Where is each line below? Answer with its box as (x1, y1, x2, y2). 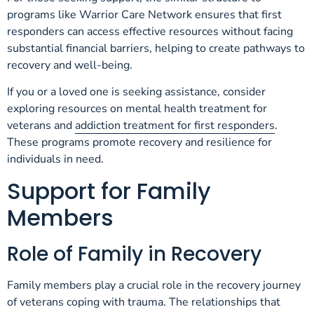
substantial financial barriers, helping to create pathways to (7, 41, 305, 57)
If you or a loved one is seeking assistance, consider (7, 84, 266, 100)
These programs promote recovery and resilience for (7, 135, 272, 151)
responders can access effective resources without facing (7, 24, 293, 40)
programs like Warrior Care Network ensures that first (7, 7, 282, 23)
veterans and (7, 118, 75, 134)
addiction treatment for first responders (75, 118, 275, 134)
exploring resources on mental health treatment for (7, 101, 267, 117)
